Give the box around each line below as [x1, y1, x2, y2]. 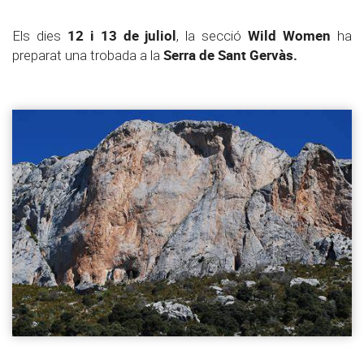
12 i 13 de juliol [60, 26, 177, 45]
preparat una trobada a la [12, 46, 163, 64]
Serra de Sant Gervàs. [163, 45, 297, 64]
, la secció [176, 27, 249, 45]
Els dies [12, 27, 61, 45]
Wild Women [248, 26, 331, 45]
